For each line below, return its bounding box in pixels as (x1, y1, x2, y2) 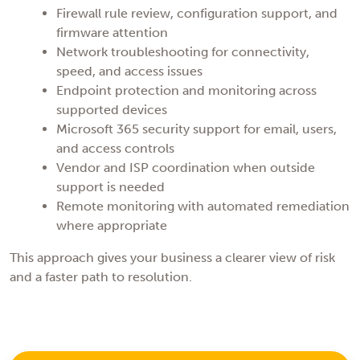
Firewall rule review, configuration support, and (55, 6, 337, 22)
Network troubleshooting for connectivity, (55, 44, 309, 60)
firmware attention (55, 25, 168, 41)
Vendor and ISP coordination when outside (55, 160, 315, 176)
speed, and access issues (55, 63, 202, 80)
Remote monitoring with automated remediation (55, 198, 350, 215)
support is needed (55, 179, 165, 195)
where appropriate (55, 218, 167, 234)
